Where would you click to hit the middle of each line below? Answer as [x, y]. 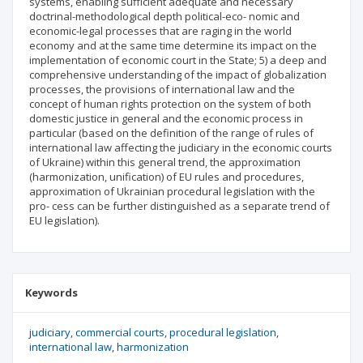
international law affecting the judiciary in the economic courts [181, 147]
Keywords [51, 293]
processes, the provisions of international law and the [162, 89]
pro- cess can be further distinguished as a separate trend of [179, 206]
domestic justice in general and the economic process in [166, 118]
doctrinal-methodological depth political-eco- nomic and [164, 16]
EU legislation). [64, 220]
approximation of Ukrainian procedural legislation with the [172, 191]
